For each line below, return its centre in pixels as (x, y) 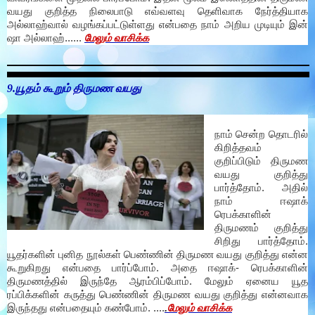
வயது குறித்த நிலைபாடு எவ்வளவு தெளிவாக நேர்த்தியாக (157, 11)
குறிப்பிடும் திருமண (261, 161)
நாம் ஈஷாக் (261, 201)
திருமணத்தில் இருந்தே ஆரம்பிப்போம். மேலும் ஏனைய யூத (157, 282)
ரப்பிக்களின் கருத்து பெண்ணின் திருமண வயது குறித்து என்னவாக (157, 295)
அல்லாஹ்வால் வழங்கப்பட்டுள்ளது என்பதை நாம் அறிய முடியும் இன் (157, 24)
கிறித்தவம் (238, 148)
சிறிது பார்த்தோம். (261, 242)
